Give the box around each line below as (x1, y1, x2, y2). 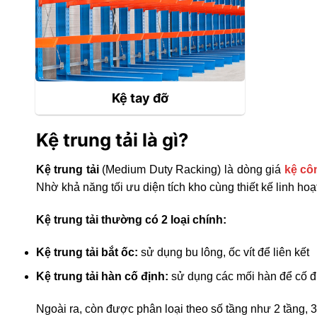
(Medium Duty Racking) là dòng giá (98, 163, 284, 176)
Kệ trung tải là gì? (35, 129, 188, 151)
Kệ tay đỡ (112, 90, 169, 105)
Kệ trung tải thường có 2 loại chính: (35, 213, 226, 226)
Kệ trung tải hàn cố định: (35, 270, 168, 283)
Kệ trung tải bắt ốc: (35, 246, 138, 258)
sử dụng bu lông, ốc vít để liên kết (137, 246, 309, 258)
